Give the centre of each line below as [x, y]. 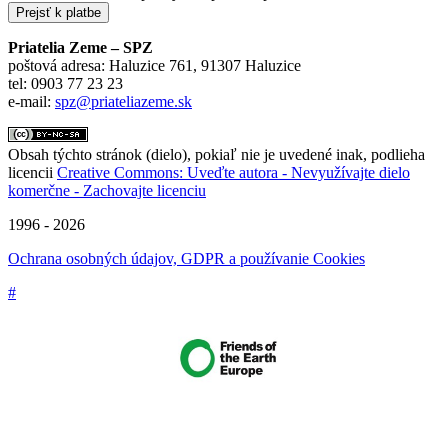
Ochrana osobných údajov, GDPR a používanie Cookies [186, 258]
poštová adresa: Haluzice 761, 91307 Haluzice [154, 65]
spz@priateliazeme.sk [123, 101]
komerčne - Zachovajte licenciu [107, 190]
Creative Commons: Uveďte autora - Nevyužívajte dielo [233, 172]
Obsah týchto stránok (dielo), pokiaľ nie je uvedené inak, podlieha [216, 154]
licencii [32, 172]
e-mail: [31, 101]
